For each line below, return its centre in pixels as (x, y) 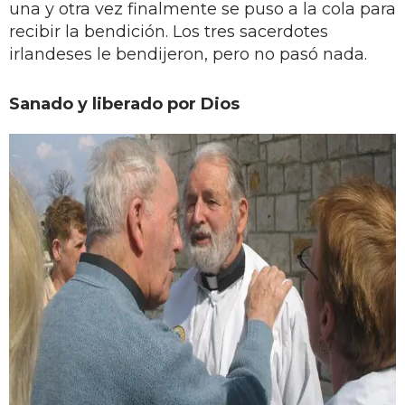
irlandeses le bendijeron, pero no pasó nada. (188, 54)
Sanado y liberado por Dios (124, 104)
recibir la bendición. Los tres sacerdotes (169, 31)
